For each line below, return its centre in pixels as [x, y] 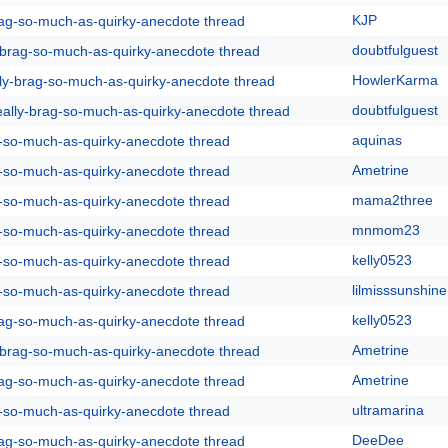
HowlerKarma [395, 80]
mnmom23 [386, 230]
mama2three [392, 200]
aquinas [377, 140]
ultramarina [388, 410]
